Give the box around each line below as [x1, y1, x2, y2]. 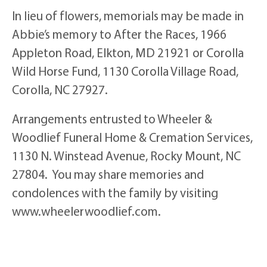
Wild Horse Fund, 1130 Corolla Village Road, [12, 63, 238, 79]
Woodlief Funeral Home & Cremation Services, [12, 129, 253, 145]
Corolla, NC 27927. [12, 81, 108, 97]
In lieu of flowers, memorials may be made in [12, 7, 244, 23]
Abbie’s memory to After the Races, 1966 [12, 26, 226, 42]
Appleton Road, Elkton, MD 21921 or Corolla [12, 44, 244, 60]
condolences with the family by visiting [12, 184, 218, 200]
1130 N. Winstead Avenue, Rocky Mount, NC [12, 147, 241, 163]
